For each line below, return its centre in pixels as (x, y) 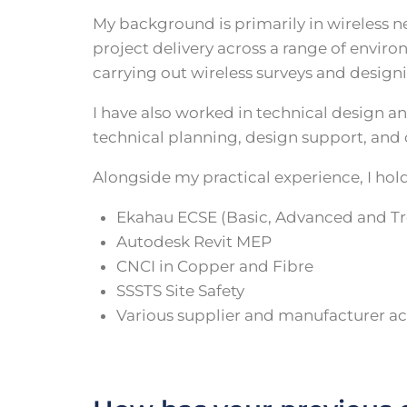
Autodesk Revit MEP (194, 242)
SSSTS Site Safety (180, 291)
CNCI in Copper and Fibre (214, 266)
